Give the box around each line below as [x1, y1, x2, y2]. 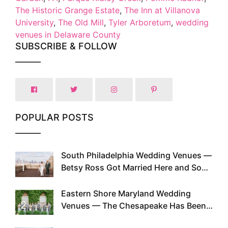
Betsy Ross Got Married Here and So [61, 162, 202, 173]
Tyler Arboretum [108, 17, 171, 27]
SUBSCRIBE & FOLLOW [15, 40, 117, 51]
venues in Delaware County [15, 29, 121, 40]
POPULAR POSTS [15, 111, 94, 123]
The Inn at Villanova [124, 5, 200, 15]
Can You [61, 174, 94, 185]
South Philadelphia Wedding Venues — [61, 150, 212, 160]
